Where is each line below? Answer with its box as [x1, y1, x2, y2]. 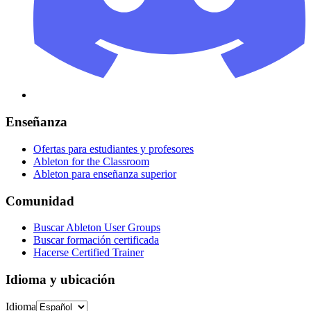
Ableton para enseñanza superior [33, 167, 176, 180]
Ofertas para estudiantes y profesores [33, 142, 194, 155]
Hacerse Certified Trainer [33, 246, 144, 259]
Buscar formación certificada [33, 234, 159, 246]
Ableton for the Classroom [33, 155, 149, 167]
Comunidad [6, 193, 74, 208]
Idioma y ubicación [6, 271, 115, 287]
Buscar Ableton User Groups [33, 221, 160, 234]
